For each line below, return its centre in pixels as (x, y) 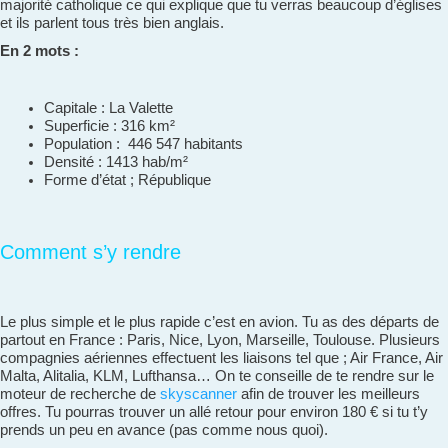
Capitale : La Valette (108, 107)
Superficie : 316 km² (109, 125)
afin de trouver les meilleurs (328, 393)
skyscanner (198, 393)
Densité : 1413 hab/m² (115, 161)
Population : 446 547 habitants (143, 143)
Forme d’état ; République (127, 179)
